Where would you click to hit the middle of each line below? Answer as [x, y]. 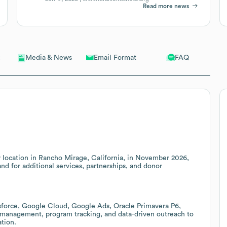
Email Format [115, 58]
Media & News [49, 58]
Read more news [166, 6]
